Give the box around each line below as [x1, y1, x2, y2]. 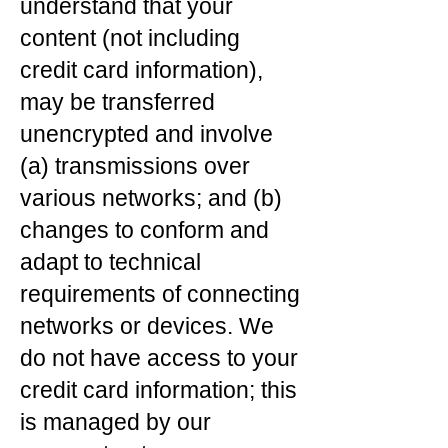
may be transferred [20, 89, 215, 115]
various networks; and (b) [20, 185, 282, 211]
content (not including [20, 25, 240, 51]
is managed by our [20, 409, 211, 435]
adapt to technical [20, 249, 201, 275]
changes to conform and [20, 217, 269, 243]
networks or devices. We [20, 313, 274, 339]
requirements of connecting [20, 281, 300, 307]
